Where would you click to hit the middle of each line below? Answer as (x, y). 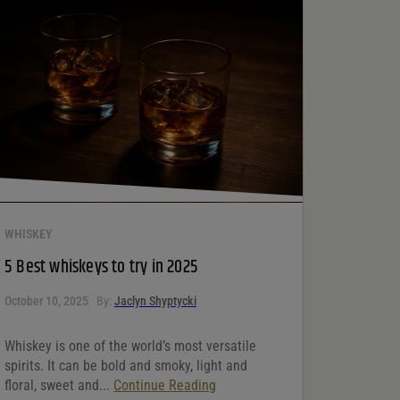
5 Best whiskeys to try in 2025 (101, 267)
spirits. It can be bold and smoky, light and (126, 365)
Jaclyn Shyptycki (155, 300)
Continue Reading (165, 385)
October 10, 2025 (46, 300)
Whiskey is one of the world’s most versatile (130, 346)
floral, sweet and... (59, 385)
